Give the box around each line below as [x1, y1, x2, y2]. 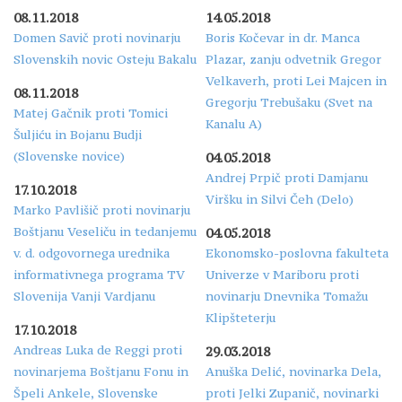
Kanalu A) [205, 115, 262, 132]
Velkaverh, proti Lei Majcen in [205, 72, 387, 89]
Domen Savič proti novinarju [13, 29, 180, 46]
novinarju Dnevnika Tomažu [205, 287, 368, 304]
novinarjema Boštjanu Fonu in [13, 363, 188, 380]
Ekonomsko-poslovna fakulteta [205, 244, 389, 261]
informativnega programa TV [13, 266, 185, 283]
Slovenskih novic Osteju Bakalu [13, 50, 197, 67]
